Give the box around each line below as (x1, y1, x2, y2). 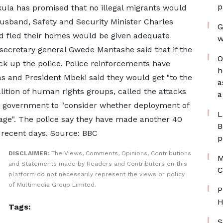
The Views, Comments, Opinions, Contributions (51, 150, 191, 157)
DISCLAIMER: (8, 150, 51, 157)
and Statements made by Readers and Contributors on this (8, 160, 187, 167)
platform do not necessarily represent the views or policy (8, 171, 185, 178)
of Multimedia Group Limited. (8, 181, 96, 188)
